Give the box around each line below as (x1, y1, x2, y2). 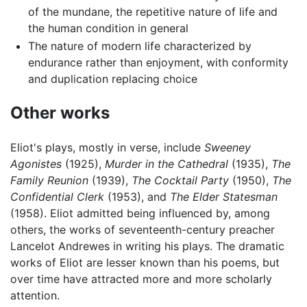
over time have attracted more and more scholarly (10, 271, 272, 286)
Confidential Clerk (10, 189, 104, 204)
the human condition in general (27, 21, 188, 36)
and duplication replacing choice (27, 71, 197, 86)
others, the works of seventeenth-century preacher (10, 222, 275, 236)
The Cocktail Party (132, 173, 229, 187)
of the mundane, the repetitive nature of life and (27, 5, 278, 19)
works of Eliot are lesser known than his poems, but (10, 255, 280, 269)
